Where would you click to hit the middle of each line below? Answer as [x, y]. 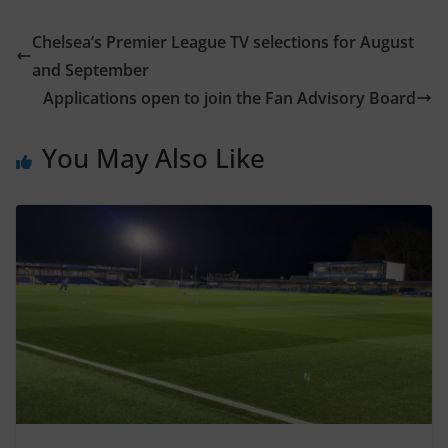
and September [90, 70]
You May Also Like [153, 158]
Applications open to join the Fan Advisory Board [229, 98]
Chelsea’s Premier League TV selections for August [223, 42]
